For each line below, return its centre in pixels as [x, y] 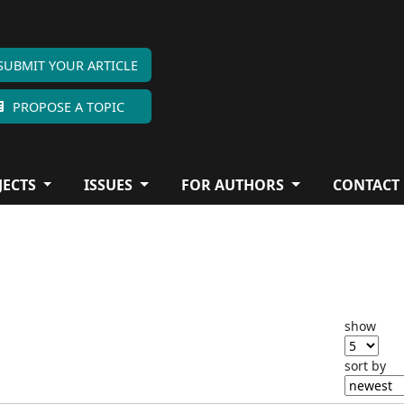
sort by [365, 365]
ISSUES [110, 184]
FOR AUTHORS [235, 184]
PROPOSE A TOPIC [68, 107]
